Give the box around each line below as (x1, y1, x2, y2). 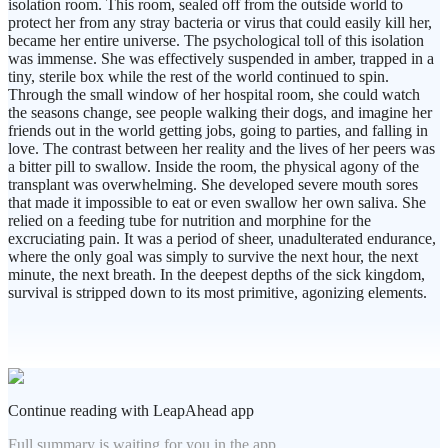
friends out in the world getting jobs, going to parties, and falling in (8, 122, 428, 140)
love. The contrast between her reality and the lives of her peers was (8, 140, 435, 158)
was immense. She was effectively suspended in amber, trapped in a (8, 50, 434, 68)
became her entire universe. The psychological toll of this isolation (8, 32, 424, 50)
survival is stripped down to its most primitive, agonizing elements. (8, 284, 427, 302)
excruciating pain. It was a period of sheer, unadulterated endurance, (8, 230, 436, 248)
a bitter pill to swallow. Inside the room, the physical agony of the (8, 158, 419, 176)
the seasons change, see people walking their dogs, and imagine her (8, 104, 432, 122)
